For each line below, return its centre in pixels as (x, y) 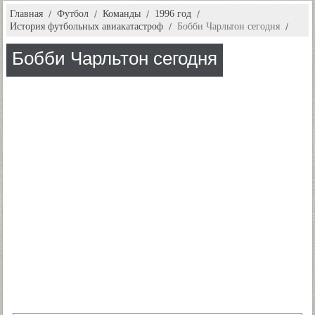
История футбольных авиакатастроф (86, 26)
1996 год (173, 14)
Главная (26, 14)
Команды (122, 14)
